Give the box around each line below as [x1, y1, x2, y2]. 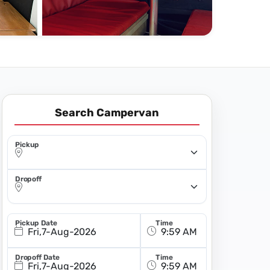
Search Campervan [54, 106, 159, 119]
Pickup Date [14, 219, 57, 228]
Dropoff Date [14, 253, 60, 262]
